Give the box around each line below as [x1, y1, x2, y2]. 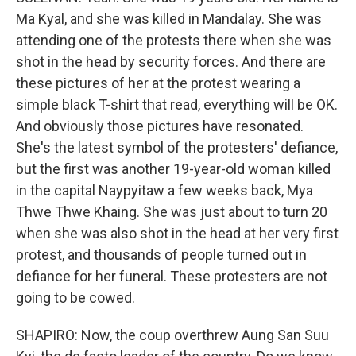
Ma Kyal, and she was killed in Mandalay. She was [16, 10, 322, 27]
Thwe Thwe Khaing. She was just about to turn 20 [16, 203, 327, 220]
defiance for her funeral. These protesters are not [16, 268, 327, 284]
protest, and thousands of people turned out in [16, 246, 307, 263]
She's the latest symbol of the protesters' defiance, [16, 139, 338, 156]
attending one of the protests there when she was [16, 32, 331, 48]
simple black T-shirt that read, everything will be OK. [16, 96, 338, 113]
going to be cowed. [16, 289, 135, 306]
